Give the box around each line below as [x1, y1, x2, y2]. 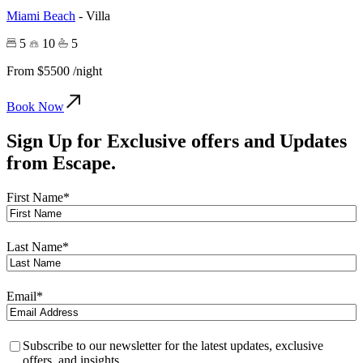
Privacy [6, 337, 45, 352]
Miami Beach [6, 8, 75, 23]
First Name [6, 190, 63, 204]
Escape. [53, 152, 116, 173]
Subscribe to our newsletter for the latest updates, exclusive [23, 338, 323, 352]
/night [73, 63, 102, 78]
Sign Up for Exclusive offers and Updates [6, 130, 347, 152]
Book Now [6, 99, 64, 113]
